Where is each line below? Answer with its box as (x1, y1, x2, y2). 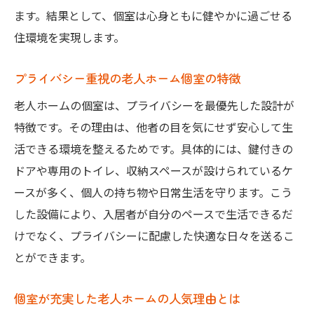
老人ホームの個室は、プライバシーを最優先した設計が (14, 97, 294, 114)
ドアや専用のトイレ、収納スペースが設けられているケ (14, 162, 293, 179)
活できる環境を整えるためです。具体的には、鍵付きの (14, 140, 293, 158)
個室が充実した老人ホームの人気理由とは (14, 289, 240, 308)
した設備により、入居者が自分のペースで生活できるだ (14, 205, 293, 223)
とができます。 (14, 249, 91, 266)
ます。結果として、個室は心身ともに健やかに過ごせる (14, 7, 292, 25)
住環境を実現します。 (14, 29, 125, 46)
